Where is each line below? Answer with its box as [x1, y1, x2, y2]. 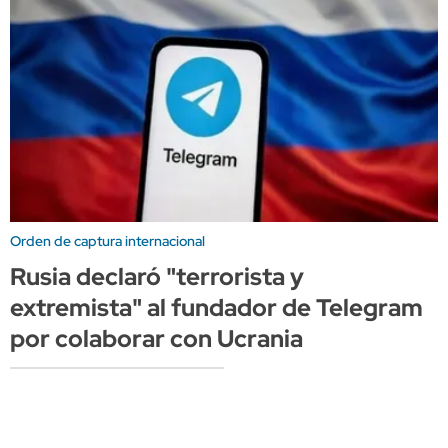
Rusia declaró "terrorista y [10, 261, 304, 293]
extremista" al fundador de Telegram [10, 292, 423, 324]
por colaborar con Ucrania [10, 323, 303, 355]
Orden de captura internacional [10, 232, 205, 251]
